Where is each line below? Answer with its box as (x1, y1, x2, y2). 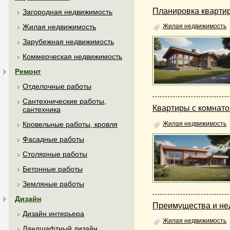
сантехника (23, 105, 61, 113)
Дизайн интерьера (23, 209, 84, 218)
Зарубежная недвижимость (23, 37, 114, 46)
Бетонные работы (23, 165, 83, 173)
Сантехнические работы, (23, 97, 106, 105)
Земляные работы (23, 180, 84, 188)
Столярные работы (23, 150, 87, 158)
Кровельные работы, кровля (23, 120, 118, 128)
